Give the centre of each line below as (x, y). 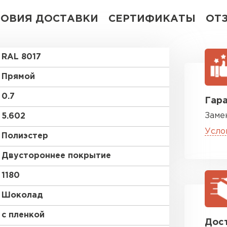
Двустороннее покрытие (56, 156)
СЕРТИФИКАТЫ (152, 19)
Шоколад (22, 195)
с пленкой (23, 215)
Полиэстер (25, 136)
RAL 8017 (21, 57)
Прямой (18, 77)
